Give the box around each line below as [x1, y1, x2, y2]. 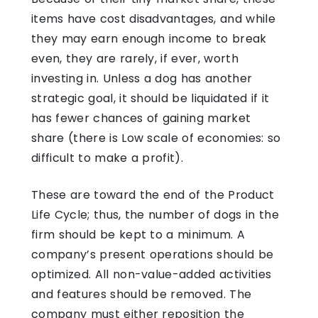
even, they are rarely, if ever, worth [31, 50, 238, 67]
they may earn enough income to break [31, 30, 267, 47]
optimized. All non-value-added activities [31, 265, 272, 283]
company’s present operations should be [31, 246, 274, 263]
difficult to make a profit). [31, 149, 187, 166]
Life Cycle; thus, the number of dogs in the [31, 206, 279, 223]
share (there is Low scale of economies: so [31, 129, 281, 146]
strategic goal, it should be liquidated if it [31, 89, 270, 106]
